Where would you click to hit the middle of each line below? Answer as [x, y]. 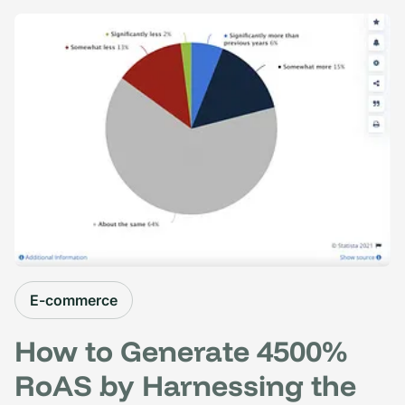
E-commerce [74, 300]
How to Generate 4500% [181, 350]
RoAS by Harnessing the [185, 385]
